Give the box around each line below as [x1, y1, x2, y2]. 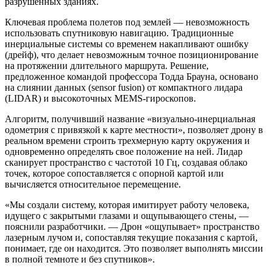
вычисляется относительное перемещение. [5, 178, 181, 189]
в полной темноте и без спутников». [5, 253, 155, 264]
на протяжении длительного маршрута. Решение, [5, 60, 209, 71]
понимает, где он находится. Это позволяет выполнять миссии [5, 243, 263, 253]
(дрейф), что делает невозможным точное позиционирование [5, 49, 258, 60]
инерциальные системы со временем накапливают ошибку [5, 38, 249, 49]
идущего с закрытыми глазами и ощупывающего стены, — [5, 210, 249, 221]
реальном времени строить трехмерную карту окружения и [5, 135, 250, 146]
